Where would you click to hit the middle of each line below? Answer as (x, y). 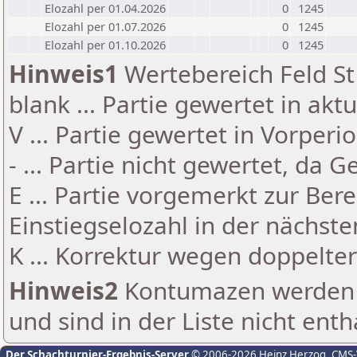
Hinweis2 (63, 290)
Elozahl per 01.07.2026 (105, 26)
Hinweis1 (63, 74)
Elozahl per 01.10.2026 (105, 45)
